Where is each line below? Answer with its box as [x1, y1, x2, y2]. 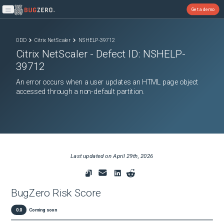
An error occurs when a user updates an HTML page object [15, 78, 199, 86]
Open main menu [7, 10, 42, 16]
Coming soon [28, 207, 57, 213]
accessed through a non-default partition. [15, 87, 145, 96]
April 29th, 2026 [113, 152, 153, 159]
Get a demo [191, 6, 215, 12]
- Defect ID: [87, 47, 143, 60]
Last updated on [70, 152, 113, 159]
